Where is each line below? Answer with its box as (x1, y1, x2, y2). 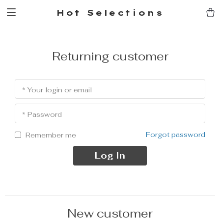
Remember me (26, 130, 76, 139)
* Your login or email (22, 85, 92, 94)
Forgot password (146, 130, 205, 139)
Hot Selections (56, 7, 164, 18)
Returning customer (52, 49, 168, 64)
